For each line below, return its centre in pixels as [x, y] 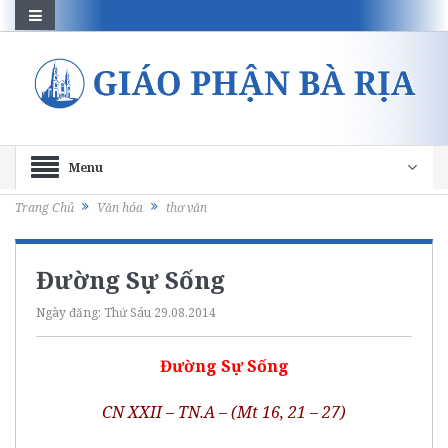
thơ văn [186, 208]
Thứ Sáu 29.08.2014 [160, 312]
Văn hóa [120, 208]
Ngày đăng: [70, 312]
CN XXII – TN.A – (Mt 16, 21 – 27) [224, 411]
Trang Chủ [44, 208]
